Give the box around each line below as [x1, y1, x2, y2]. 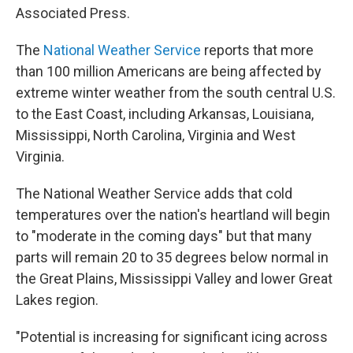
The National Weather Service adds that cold [16, 185, 292, 203]
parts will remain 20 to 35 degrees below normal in [16, 249, 329, 266]
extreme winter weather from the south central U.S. [16, 84, 336, 102]
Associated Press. [16, 5, 130, 22]
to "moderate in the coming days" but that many [16, 228, 312, 245]
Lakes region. [16, 292, 98, 309]
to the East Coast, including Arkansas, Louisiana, [16, 106, 314, 123]
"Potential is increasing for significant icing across [16, 329, 328, 346]
